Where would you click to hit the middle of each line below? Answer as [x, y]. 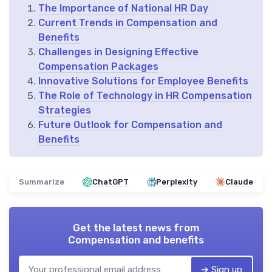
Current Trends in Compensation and [128, 23]
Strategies [65, 110]
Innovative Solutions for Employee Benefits [143, 81]
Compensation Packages [98, 67]
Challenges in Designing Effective [118, 52]
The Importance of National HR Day [123, 8]
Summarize [42, 182]
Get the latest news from [136, 228]
